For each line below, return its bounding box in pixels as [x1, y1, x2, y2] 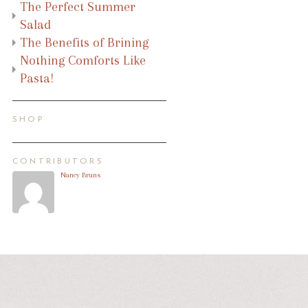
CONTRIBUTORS [12, 157, 104, 166]
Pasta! [20, 70, 54, 86]
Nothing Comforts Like [20, 52, 146, 68]
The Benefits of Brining [20, 34, 148, 50]
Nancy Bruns [60, 170, 100, 179]
